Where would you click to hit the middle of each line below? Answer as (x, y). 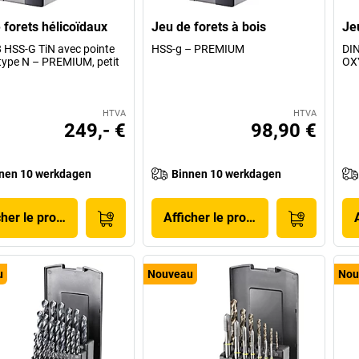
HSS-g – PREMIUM (198, 48)
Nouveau (171, 274)
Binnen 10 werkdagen (227, 173)
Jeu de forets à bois (209, 26)
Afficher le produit (216, 217)
